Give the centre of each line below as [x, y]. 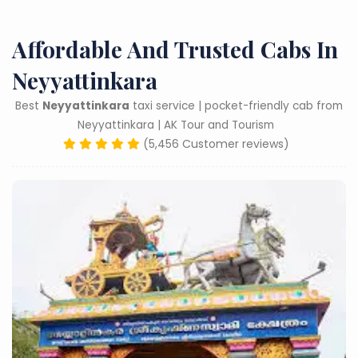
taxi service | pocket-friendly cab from [236, 106]
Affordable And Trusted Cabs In [175, 49]
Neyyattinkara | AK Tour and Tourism [176, 125]
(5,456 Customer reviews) [216, 144]
